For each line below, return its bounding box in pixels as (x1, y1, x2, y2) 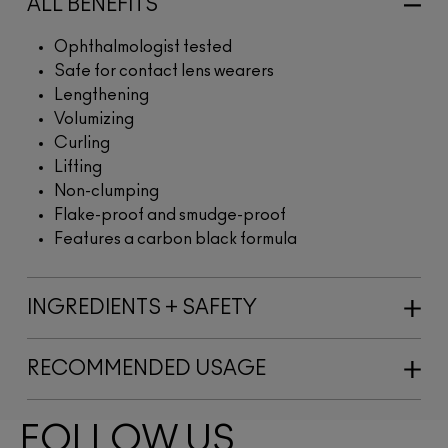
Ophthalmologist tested (54, 38, 232, 55)
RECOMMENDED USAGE (27, 358, 266, 379)
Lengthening (54, 86, 149, 103)
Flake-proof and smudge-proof (54, 206, 286, 223)
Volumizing (54, 110, 134, 127)
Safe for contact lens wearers (54, 62, 274, 79)
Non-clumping (54, 182, 159, 199)
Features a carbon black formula (54, 230, 297, 247)
